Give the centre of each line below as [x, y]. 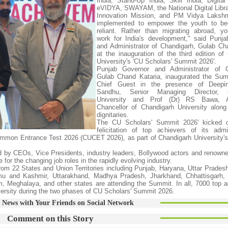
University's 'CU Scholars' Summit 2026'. [156, 61]
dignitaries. [113, 115]
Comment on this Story [50, 219]
